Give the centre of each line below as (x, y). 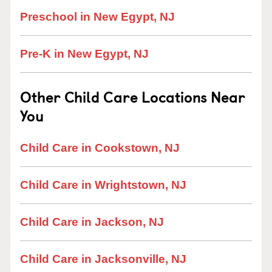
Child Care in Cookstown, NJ (100, 148)
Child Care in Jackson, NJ (92, 222)
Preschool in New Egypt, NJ (97, 17)
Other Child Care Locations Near (133, 97)
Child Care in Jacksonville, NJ (103, 259)
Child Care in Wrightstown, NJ (103, 185)
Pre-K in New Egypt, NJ (84, 54)
